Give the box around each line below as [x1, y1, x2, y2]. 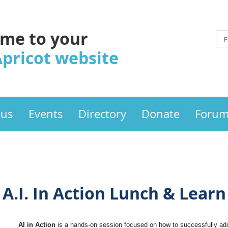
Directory [78, 106, 126, 121]
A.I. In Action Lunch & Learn [2, 182, 226, 205]
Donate [141, 106, 180, 121]
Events [28, 106, 63, 121]
